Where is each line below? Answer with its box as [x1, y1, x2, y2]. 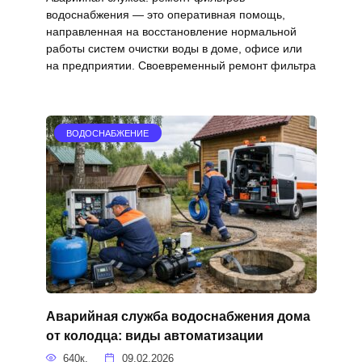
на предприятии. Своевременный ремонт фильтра [45, 58, 316, 72]
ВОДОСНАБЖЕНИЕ [66, 128, 149, 138]
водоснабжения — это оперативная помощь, [45, 7, 285, 21]
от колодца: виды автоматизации [45, 328, 263, 343]
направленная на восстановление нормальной [45, 24, 297, 38]
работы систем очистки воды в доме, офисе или [45, 41, 302, 55]
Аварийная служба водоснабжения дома [45, 309, 310, 323]
